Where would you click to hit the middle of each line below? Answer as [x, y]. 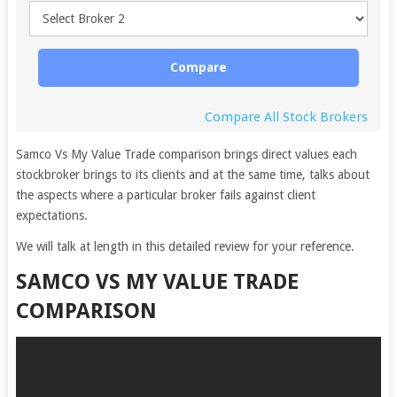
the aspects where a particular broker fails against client [165, 195]
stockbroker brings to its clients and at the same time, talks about [192, 175]
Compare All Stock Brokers [287, 117]
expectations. [51, 215]
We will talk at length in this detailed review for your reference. [185, 246]
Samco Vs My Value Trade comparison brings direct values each [186, 154]
